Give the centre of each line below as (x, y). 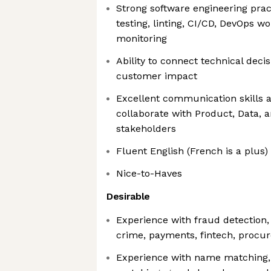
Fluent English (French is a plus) (192, 151)
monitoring (142, 38)
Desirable (129, 196)
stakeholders (146, 129)
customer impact (157, 76)
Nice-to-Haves (149, 173)
